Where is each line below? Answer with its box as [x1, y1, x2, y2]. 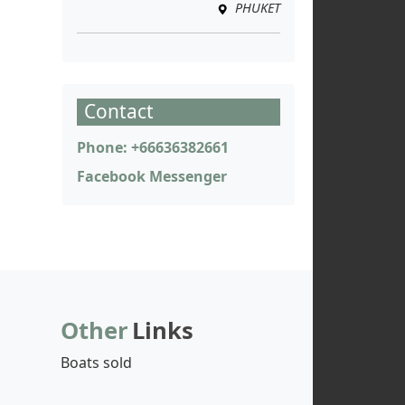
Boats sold [61, 353, 132, 373]
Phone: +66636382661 [77, 137, 229, 158]
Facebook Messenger [77, 166, 227, 187]
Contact [84, 99, 154, 125]
